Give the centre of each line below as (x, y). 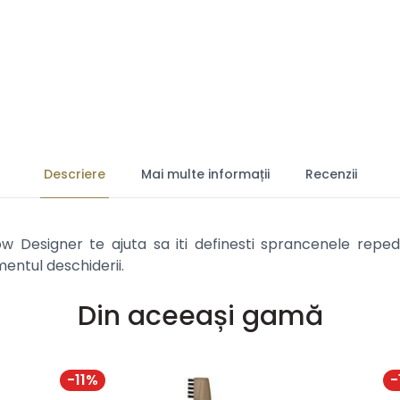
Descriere (74, 174)
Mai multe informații (205, 174)
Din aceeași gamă (200, 316)
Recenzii (331, 174)
